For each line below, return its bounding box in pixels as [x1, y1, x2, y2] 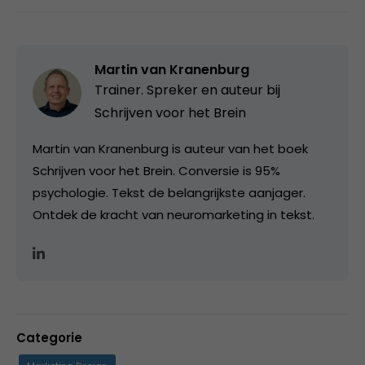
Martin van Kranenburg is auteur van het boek [33, 139, 308, 157]
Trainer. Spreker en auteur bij [95, 80, 280, 99]
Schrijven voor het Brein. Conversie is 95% [33, 161, 280, 179]
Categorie [16, 328, 82, 346]
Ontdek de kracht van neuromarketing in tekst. [33, 205, 314, 223]
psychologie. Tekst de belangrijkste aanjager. [33, 183, 306, 201]
